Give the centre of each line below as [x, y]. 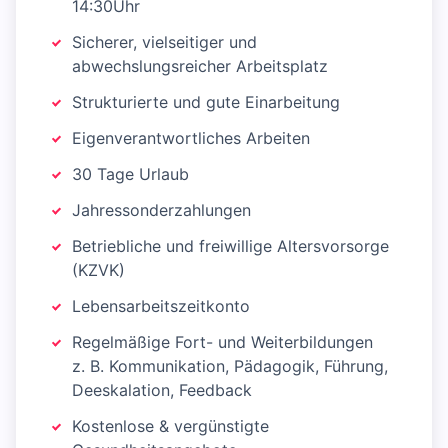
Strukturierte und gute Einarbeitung [206, 102]
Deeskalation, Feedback [162, 390]
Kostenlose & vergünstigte [170, 426]
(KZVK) [98, 270]
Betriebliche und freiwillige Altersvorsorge [230, 246]
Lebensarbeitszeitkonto [161, 306]
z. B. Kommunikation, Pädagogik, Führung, [230, 366]
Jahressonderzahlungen [161, 210]
